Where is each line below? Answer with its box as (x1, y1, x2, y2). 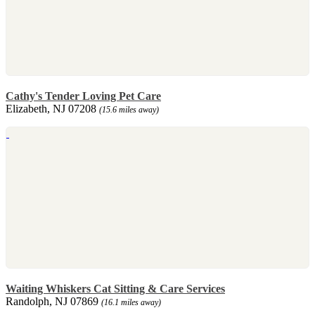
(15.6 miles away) (99, 104, 159, 115)
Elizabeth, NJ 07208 (6, 102, 99, 115)
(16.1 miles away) (101, 297, 161, 307)
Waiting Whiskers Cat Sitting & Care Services (6, 282, 225, 295)
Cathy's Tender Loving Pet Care (6, 89, 161, 102)
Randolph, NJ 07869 (6, 295, 101, 307)
